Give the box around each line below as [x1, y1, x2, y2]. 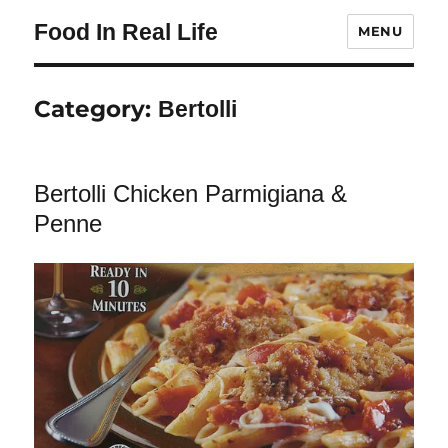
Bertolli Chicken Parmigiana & [34, 180, 348, 207]
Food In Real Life [34, 18, 219, 45]
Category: [34, 95, 159, 123]
